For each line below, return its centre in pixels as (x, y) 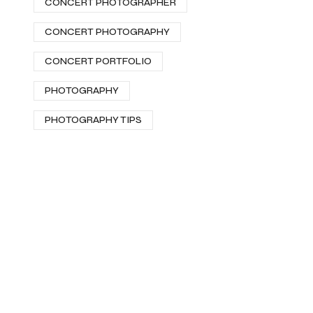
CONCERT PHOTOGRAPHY (107, 32)
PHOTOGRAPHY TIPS (93, 120)
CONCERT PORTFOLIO (98, 61)
